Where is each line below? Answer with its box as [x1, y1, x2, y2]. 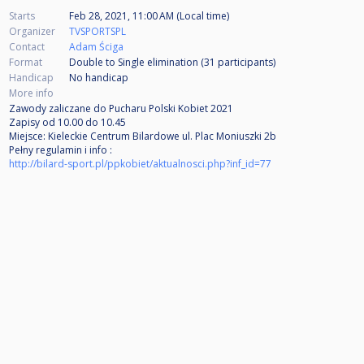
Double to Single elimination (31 [69, 55, 218, 70]
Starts [9, 9, 35, 24]
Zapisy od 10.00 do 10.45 [9, 115, 126, 130]
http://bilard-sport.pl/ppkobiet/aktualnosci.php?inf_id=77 [9, 157, 271, 171]
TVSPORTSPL [69, 24, 126, 39]
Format [9, 55, 42, 70]
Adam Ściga [69, 40, 123, 54]
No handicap [69, 71, 128, 85]
